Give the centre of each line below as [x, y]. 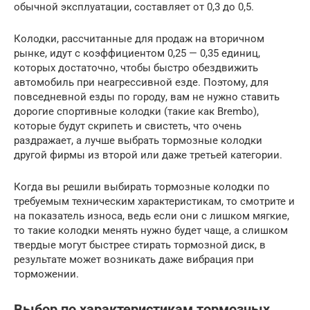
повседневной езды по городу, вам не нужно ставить [147, 97]
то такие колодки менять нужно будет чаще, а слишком [151, 231]
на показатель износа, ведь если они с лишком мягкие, [152, 216]
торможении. [46, 274]
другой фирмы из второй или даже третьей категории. [148, 155]
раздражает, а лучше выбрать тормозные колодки [138, 141]
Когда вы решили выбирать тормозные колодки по [142, 187]
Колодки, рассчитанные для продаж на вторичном [139, 39]
